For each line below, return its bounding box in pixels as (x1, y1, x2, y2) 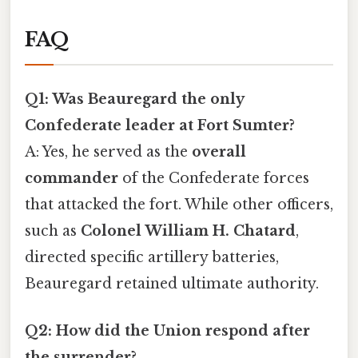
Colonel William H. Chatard (81, 221, 296, 240)
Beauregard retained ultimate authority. (25, 274, 319, 292)
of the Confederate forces (118, 169, 309, 187)
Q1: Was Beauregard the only (25, 89, 244, 108)
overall (192, 142, 246, 161)
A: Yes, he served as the (25, 142, 192, 161)
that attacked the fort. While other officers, (25, 195, 333, 213)
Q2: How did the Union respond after (25, 322, 310, 340)
